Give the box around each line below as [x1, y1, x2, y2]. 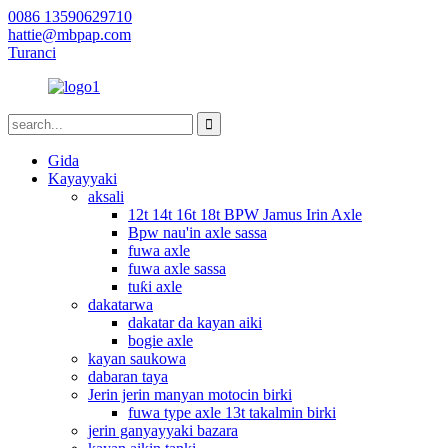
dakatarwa [88, 296, 153, 313]
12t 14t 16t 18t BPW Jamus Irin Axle [128, 206, 362, 223]
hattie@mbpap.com [8, 26, 131, 43]
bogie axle [128, 332, 193, 349]
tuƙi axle [128, 278, 182, 295]
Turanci [8, 44, 56, 61]
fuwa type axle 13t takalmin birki [128, 404, 336, 421]
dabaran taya [88, 368, 168, 385]
